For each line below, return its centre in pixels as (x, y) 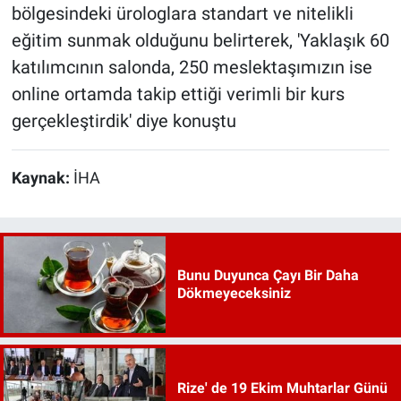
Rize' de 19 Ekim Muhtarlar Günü (282, 388)
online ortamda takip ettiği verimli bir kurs (178, 94)
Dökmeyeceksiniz (234, 294)
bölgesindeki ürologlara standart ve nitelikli (182, 14)
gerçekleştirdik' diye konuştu (124, 121)
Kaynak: (42, 179)
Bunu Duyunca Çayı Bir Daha (268, 276)
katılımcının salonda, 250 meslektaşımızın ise (192, 68)
